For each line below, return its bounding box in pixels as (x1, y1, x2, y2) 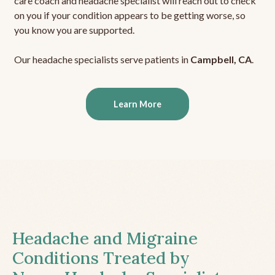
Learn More (114, 99, 161, 110)
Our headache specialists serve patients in (14, 53, 190, 66)
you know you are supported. (14, 24, 134, 36)
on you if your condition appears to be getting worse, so (14, 9, 246, 21)
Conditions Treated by (12, 247, 190, 269)
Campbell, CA (190, 53, 252, 66)
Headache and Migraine (12, 228, 198, 249)
